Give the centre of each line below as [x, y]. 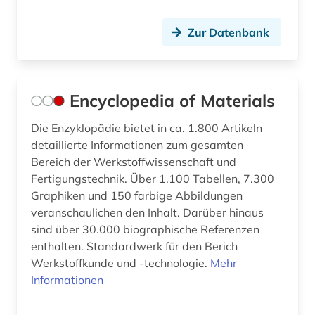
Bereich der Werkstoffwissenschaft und [134, 162]
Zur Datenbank [229, 33]
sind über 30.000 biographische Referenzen [145, 230]
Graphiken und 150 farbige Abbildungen [137, 196]
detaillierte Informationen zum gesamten [137, 145]
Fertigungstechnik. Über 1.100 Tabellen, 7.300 [153, 179]
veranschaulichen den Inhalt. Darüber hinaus [147, 213]
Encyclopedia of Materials [172, 101]
